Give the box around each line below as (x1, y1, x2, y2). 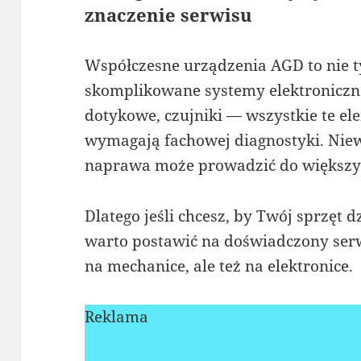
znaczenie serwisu (85, 2, 253, 27)
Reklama (85, 305, 149, 327)
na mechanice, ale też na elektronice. (85, 255, 354, 276)
